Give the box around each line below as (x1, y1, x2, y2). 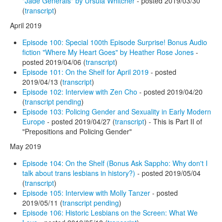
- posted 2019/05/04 (137, 167, 201, 178)
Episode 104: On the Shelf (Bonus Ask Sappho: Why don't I (22, 158, 208, 168)
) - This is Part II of (144, 116, 202, 126)
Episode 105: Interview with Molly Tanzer (22, 187, 150, 198)
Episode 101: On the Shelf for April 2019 (22, 66, 151, 77)
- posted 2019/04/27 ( (45, 116, 115, 126)
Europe (22, 116, 45, 126)
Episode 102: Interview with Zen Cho (22, 86, 137, 97)
